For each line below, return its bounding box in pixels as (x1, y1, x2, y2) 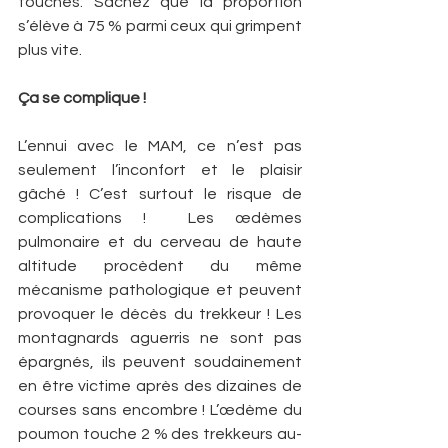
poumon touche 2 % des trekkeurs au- (18, 425, 302, 442)
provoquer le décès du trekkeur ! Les (18, 305, 302, 322)
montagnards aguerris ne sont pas (18, 329, 302, 346)
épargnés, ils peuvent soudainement (18, 353, 302, 370)
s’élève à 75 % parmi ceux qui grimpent (18, 17, 302, 34)
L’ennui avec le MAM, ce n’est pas (18, 137, 302, 154)
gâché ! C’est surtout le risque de (18, 185, 302, 202)
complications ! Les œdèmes (18, 209, 302, 226)
